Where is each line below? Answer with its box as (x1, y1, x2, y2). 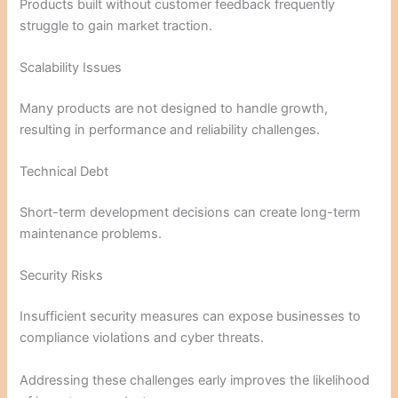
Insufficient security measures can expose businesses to (20, 308, 362, 325)
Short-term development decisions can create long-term (20, 204, 362, 221)
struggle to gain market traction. (20, 17, 213, 34)
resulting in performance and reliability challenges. (20, 121, 321, 138)
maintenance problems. (20, 226, 163, 243)
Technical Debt (20, 163, 109, 180)
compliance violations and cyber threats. (20, 330, 265, 346)
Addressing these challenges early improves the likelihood (20, 371, 370, 388)
